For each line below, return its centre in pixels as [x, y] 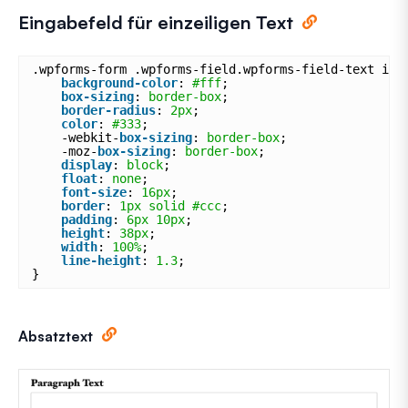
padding [87, 219]
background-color [119, 82]
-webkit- [90, 137]
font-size [94, 192]
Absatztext [56, 336]
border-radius [108, 110]
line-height [101, 260]
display [87, 164]
